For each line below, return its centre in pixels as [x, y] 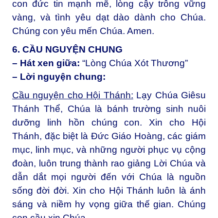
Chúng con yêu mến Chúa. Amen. [83, 31]
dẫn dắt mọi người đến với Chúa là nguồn [109, 177]
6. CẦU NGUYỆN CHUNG [67, 50]
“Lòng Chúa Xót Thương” [135, 63]
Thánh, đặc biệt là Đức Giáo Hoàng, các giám [109, 136]
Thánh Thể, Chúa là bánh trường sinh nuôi [109, 109]
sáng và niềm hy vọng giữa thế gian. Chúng [109, 204]
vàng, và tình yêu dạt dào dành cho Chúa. [109, 18]
